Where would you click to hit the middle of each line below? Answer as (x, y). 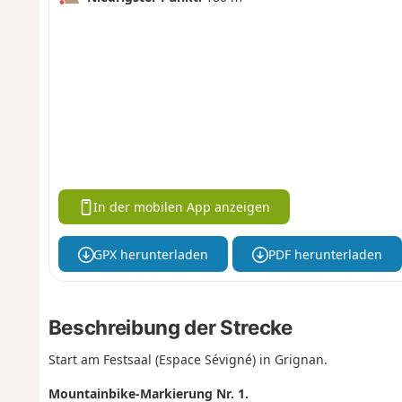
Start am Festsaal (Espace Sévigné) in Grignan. (188, 359)
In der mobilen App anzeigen (182, 207)
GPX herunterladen (151, 254)
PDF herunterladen (325, 254)
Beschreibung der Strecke (170, 328)
